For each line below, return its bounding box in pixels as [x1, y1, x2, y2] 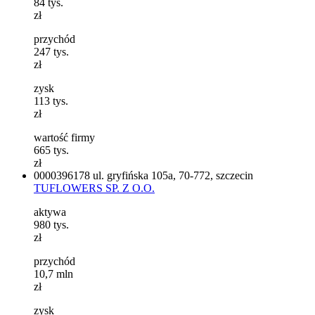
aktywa [34, 205, 66, 218]
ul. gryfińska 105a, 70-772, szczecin [93, 169, 253, 181]
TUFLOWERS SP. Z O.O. [34, 181, 155, 194]
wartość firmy [34, 131, 95, 143]
